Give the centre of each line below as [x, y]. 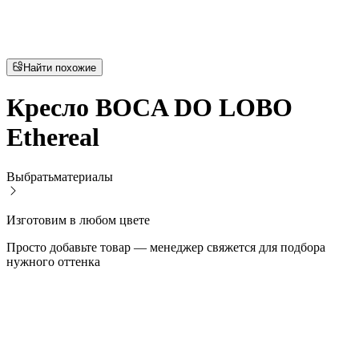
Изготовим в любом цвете [78, 220]
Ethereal [53, 137]
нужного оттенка [53, 261]
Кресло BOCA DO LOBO [149, 108]
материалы [83, 176]
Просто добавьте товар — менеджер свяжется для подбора [166, 247]
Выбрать [30, 176]
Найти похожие [60, 67]
